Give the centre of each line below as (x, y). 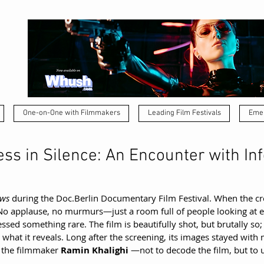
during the (33, 198)
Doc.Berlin (77, 198)
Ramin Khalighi (96, 250)
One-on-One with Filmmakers (71, 113)
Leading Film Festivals (184, 113)
